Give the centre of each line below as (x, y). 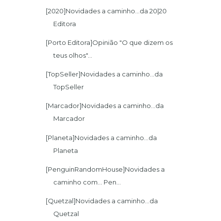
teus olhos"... (73, 55)
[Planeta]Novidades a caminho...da (102, 137)
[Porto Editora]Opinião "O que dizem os (110, 42)
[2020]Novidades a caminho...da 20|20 (107, 11)
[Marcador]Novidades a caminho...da (105, 106)
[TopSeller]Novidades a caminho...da (105, 74)
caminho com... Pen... (87, 182)
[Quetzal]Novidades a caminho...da (102, 201)
